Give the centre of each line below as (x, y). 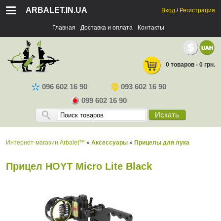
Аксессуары (110, 142)
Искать (167, 115)
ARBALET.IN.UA (56, 10)
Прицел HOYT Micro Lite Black (79, 166)
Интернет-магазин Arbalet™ (45, 142)
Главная (64, 28)
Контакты (151, 28)
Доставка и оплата (106, 28)
